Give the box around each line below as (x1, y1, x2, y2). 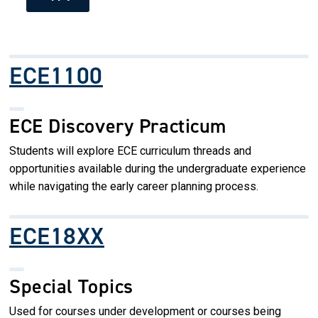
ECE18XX (9, 219, 104, 252)
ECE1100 (9, 59, 103, 92)
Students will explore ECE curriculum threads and (9, 143, 251, 158)
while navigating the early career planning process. (9, 179, 258, 193)
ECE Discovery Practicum (9, 112, 226, 139)
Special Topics (9, 273, 133, 300)
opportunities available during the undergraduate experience (9, 161, 306, 175)
